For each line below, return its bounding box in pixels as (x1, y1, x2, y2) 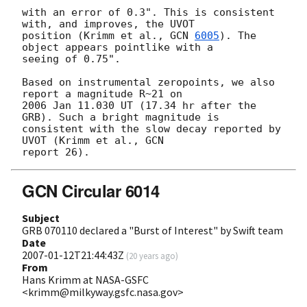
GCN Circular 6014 (22, 179, 160, 203)
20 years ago (129, 250, 175, 262)
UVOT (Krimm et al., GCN (22, 134, 170, 147)
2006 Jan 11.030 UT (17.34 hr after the (22, 99, 256, 112)
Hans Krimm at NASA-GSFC (22, 273, 149, 287)
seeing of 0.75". (22, 53, 121, 66)
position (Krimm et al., (22, 29, 170, 42)
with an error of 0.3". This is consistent (22, 6, 275, 19)
